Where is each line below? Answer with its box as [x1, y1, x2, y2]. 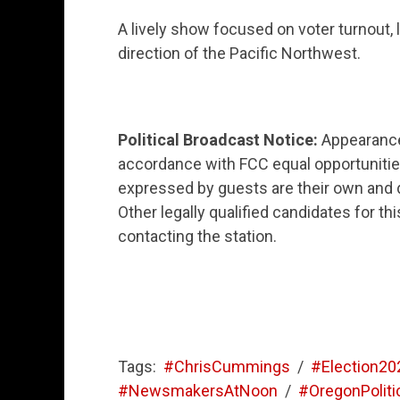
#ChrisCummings [163, 356, 290, 376]
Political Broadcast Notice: [118, 129, 318, 149]
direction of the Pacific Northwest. [118, 43, 361, 62]
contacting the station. [118, 226, 277, 246]
